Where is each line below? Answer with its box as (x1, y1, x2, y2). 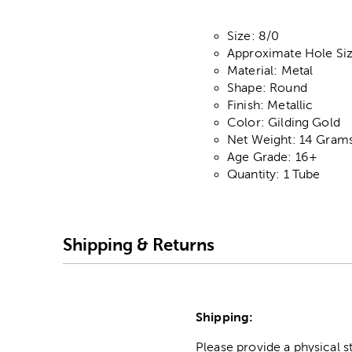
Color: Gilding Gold (227, 115, 340, 130)
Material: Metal (227, 64, 313, 78)
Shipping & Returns (63, 234, 214, 255)
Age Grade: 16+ (227, 150, 318, 164)
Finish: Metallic (227, 98, 313, 112)
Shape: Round (227, 81, 307, 95)
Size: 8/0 (227, 29, 280, 43)
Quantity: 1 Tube (227, 167, 321, 181)
